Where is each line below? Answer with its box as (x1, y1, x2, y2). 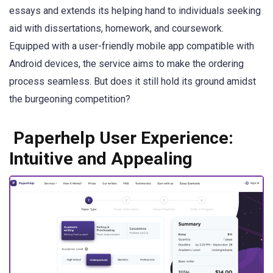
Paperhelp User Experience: (9, 128, 233, 149)
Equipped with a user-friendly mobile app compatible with (9, 40, 254, 52)
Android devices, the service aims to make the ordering (9, 58, 244, 70)
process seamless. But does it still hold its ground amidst (9, 76, 256, 88)
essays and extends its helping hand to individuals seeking (9, 5, 261, 17)
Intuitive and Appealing (9, 149, 193, 169)
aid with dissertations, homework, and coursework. (9, 23, 224, 35)
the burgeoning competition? (9, 93, 130, 105)
